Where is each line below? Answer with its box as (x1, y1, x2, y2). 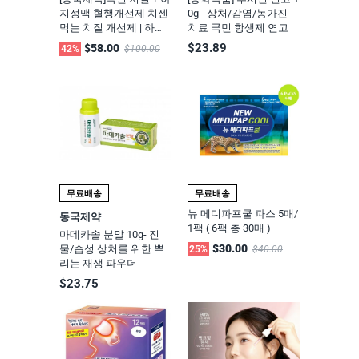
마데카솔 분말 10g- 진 (59, 228, 159, 240)
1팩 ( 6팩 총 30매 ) (188, 221, 271, 234)
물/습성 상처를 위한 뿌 (59, 242, 164, 255)
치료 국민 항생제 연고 (188, 21, 288, 34)
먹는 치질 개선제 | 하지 (59, 21, 165, 34)
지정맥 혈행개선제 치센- (59, 6, 171, 19)
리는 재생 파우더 (59, 256, 137, 269)
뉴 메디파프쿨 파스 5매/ (188, 207, 298, 220)
